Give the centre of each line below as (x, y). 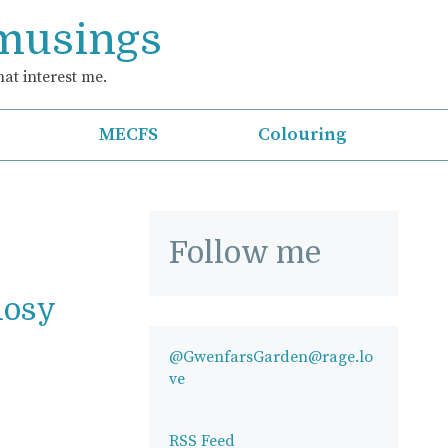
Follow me (245, 253)
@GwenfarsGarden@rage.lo (271, 357)
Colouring (302, 134)
